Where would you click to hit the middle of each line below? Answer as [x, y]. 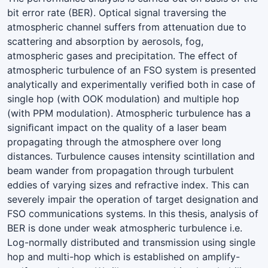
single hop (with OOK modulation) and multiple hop [123, 98]
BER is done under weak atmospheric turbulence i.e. [125, 228]
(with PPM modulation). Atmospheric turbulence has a [129, 113]
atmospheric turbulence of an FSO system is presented [132, 70]
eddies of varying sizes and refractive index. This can [128, 185]
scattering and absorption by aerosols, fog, [105, 41]
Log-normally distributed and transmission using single [131, 242]
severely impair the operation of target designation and [133, 199]
